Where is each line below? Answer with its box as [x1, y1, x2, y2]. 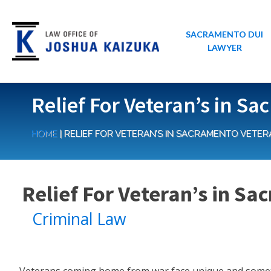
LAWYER [207, 42, 242, 53]
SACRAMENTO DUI [186, 29, 264, 39]
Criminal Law [32, 208, 126, 230]
